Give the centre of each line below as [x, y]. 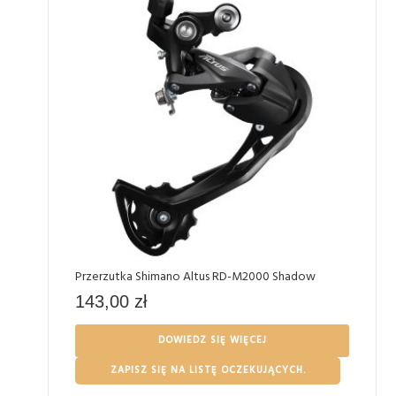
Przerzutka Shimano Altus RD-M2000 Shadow [195, 277]
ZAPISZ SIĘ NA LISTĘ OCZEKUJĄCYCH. [208, 370]
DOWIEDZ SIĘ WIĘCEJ [212, 340]
